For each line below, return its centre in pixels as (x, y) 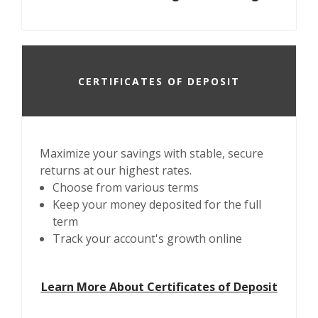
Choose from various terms (126, 187)
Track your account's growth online (147, 238)
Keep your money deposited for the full (157, 204)
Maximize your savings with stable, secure (152, 153)
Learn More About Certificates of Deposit (159, 287)
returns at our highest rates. (116, 170)
